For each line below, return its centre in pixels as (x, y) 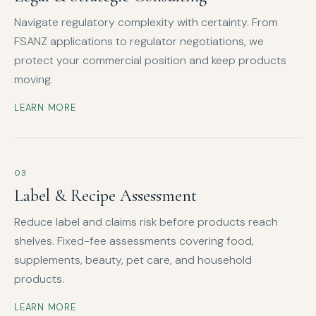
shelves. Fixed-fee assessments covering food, (134, 241)
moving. (34, 80)
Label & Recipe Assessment (105, 196)
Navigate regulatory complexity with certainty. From (146, 23)
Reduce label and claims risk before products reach (146, 222)
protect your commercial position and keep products (150, 61)
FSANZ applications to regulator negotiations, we (139, 42)
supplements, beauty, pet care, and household (133, 260)
